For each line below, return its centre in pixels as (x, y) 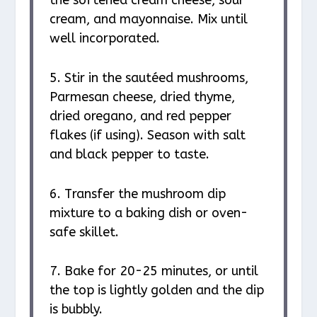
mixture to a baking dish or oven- (148, 213)
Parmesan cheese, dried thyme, (142, 97)
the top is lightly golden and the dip (156, 290)
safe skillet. (84, 232)
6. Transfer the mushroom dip (137, 194)
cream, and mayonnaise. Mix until (148, 19)
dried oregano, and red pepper (140, 116)
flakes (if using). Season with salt (147, 135)
